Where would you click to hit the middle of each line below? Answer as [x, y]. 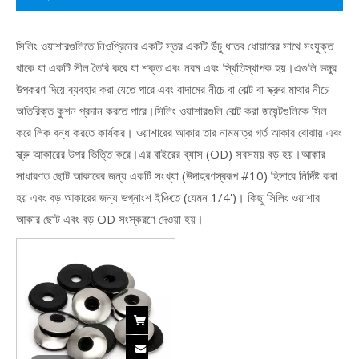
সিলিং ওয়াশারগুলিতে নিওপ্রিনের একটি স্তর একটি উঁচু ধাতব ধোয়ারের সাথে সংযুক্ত [175, 46]
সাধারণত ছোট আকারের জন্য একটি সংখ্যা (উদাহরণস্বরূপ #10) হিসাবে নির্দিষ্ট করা [177, 175]
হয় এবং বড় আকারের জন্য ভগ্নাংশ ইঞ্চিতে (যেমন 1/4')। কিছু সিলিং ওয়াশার [168, 197]
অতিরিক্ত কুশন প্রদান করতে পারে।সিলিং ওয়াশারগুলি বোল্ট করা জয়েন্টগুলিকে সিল [171, 111]
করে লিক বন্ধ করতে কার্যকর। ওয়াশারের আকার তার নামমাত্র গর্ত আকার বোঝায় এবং [179, 132]
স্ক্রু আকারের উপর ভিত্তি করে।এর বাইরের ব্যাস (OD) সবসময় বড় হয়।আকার [171, 154]
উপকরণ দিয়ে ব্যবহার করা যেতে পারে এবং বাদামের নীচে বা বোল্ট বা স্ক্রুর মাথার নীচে [172, 89]
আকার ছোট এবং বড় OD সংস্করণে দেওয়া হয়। [110, 219]
